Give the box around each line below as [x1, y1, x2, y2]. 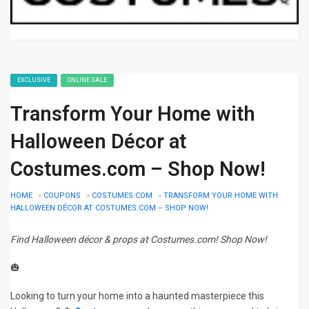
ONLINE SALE [68, 77, 107, 83]
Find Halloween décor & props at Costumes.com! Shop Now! [10, 234, 267, 245]
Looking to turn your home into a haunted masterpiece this [10, 290, 264, 301]
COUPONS [43, 191, 81, 200]
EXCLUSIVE [17, 77, 50, 83]
